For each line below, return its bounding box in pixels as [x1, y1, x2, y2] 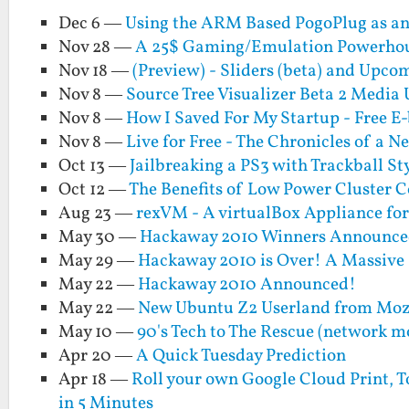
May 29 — [58, 248, 139, 273]
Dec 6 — [58, 11, 126, 36]
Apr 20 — [58, 343, 137, 368]
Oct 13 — [58, 153, 131, 178]
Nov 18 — [58, 58, 133, 83]
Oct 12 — [58, 177, 130, 202]
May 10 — [58, 320, 138, 344]
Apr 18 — [58, 367, 132, 392]
